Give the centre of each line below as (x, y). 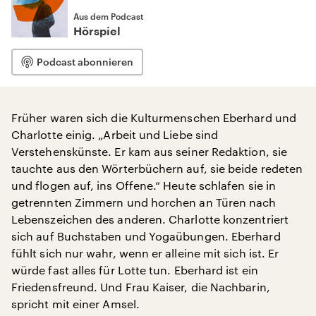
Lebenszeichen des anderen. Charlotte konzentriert (150, 219)
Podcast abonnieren (85, 62)
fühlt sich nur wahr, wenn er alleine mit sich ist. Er (145, 253)
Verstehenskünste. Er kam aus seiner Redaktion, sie (149, 151)
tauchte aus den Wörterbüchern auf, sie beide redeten (157, 168)
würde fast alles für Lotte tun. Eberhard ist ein (135, 270)
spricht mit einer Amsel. (75, 304)
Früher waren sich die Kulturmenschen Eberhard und (154, 117)
